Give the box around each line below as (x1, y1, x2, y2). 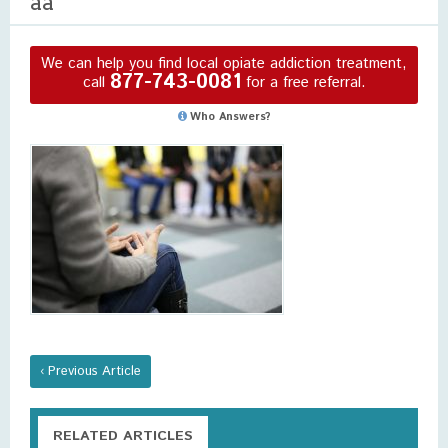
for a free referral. (240, 71, 366, 93)
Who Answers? (189, 109, 271, 125)
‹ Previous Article (40, 362, 141, 381)
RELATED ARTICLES (53, 426, 193, 446)
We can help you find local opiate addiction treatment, (41, 53, 407, 74)
